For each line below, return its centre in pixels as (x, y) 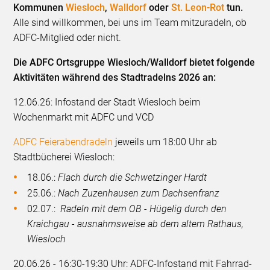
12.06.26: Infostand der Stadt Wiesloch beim (107, 102)
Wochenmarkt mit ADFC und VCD (84, 118)
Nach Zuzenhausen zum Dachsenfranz (139, 193)
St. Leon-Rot (198, 8)
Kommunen (40, 8)
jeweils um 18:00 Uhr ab (165, 142)
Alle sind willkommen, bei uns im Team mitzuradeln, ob (130, 23)
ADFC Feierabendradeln (63, 142)
